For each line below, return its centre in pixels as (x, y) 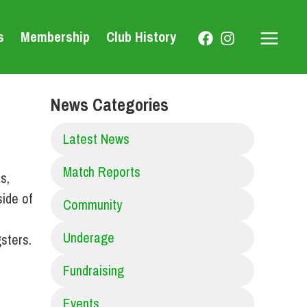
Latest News (96, 139)
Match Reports (101, 172)
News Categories (109, 105)
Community (92, 205)
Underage (88, 237)
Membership (55, 37)
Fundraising (93, 270)
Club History (141, 37)
